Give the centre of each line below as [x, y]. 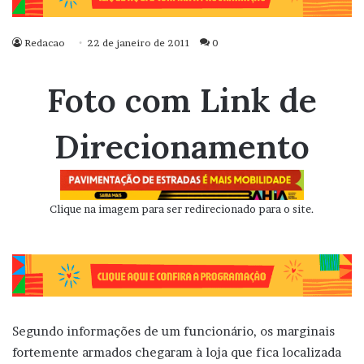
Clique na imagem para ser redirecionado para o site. [182, 209]
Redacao [45, 43]
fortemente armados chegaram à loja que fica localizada [177, 352]
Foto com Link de [182, 100]
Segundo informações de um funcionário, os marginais [173, 331]
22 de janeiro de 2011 [139, 43]
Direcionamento [182, 147]
